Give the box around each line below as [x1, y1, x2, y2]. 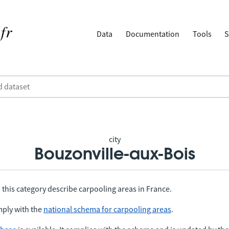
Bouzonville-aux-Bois [34, 146, 195, 163]
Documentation [126, 29, 180, 39]
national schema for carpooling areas [43, 204, 171, 214]
